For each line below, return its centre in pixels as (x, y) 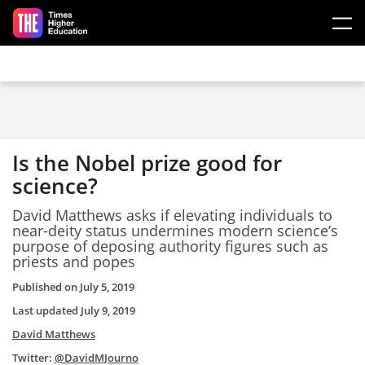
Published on (46, 287)
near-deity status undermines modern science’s (175, 230)
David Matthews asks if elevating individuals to (172, 215)
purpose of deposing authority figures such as (170, 246)
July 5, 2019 (107, 287)
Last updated (46, 310)
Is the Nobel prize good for (147, 163)
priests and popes (74, 261)
